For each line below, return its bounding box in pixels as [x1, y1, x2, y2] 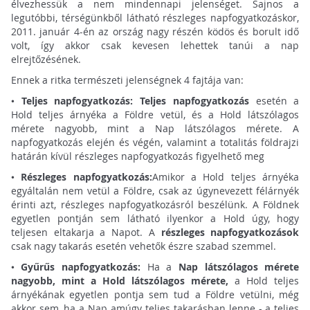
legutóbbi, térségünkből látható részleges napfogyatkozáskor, [10, 11, 300, 25]
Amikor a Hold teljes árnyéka [152, 170, 300, 184]
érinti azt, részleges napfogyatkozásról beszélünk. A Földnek [10, 198, 300, 212]
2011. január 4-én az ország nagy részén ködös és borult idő [10, 25, 300, 39]
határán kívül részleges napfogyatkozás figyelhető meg [10, 149, 264, 163]
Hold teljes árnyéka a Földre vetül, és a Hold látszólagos [10, 108, 300, 122]
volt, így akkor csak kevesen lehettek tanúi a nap [10, 39, 300, 53]
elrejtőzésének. [10, 53, 81, 66]
